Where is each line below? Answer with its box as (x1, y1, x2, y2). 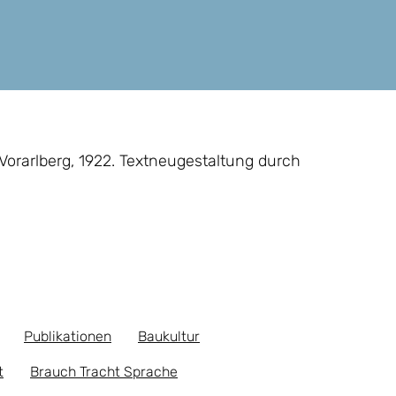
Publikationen (24, 328, 111, 346)
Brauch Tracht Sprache (30, 363, 178, 381)
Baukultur (138, 328, 200, 346)
